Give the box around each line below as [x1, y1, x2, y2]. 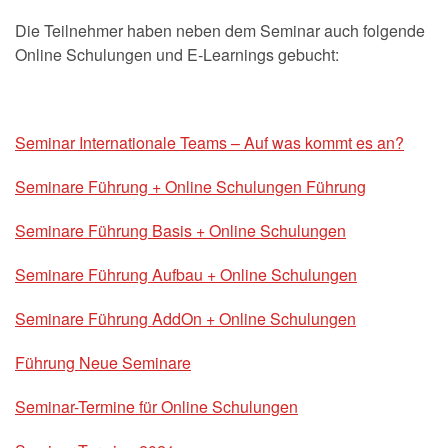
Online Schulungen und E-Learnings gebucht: [15, 43, 339, 67]
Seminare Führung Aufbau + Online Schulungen [15, 263, 357, 287]
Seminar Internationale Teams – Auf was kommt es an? [15, 131, 404, 155]
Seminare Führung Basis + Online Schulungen [15, 219, 346, 243]
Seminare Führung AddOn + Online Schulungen [15, 307, 356, 331]
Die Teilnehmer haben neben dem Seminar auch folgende [15, 19, 425, 43]
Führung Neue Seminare [15, 351, 191, 375]
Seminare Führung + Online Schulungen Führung [15, 175, 366, 199]
